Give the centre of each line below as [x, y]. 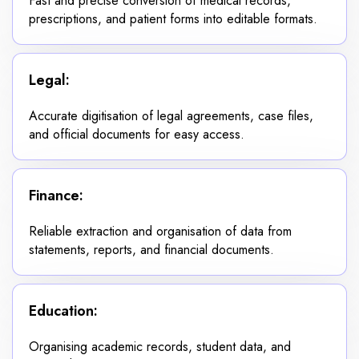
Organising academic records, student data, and [160, 346]
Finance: [56, 195]
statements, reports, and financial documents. [151, 249]
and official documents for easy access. [137, 134]
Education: [63, 311]
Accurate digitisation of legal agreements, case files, [171, 115]
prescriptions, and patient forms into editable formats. [173, 18]
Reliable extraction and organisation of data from [160, 231]
